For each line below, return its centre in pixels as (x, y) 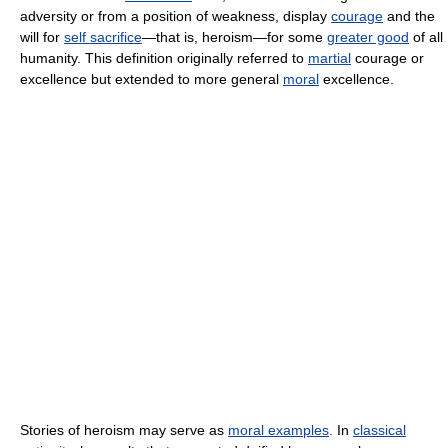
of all (426, 37)
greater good (368, 37)
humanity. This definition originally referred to (164, 58)
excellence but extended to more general (151, 79)
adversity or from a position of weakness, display (175, 16)
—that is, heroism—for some (234, 37)
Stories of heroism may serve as (124, 430)
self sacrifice (103, 37)
